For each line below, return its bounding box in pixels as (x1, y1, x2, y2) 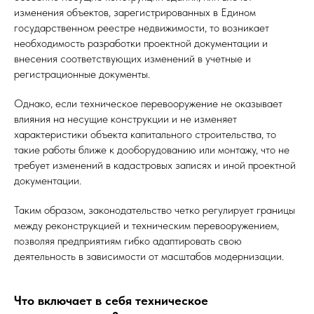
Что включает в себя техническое (14, 293, 208, 308)
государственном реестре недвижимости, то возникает (14, 21, 269, 35)
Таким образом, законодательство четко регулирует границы (14, 203, 295, 217)
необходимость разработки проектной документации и (14, 36, 268, 50)
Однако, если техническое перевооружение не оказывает (14, 97, 282, 111)
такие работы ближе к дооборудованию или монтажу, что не (14, 143, 289, 157)
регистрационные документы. (14, 67, 150, 81)
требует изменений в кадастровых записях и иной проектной (14, 158, 296, 172)
